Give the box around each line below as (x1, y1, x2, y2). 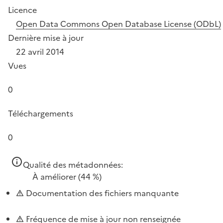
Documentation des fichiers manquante (24, 187, 179, 199)
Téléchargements (8, 107, 73, 119)
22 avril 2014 (16, 45, 64, 58)
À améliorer (32, 170, 76, 183)
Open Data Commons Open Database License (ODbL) (16, 17, 221, 30)
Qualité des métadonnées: (23, 158, 123, 171)
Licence (8, 3, 37, 16)
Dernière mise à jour (8, 31, 84, 44)
